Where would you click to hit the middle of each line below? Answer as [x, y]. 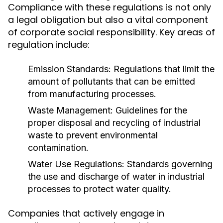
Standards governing [168, 164]
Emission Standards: [69, 69]
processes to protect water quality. [100, 189]
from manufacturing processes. [92, 94]
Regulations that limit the [163, 69]
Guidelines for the [150, 110]
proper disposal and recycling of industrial [114, 123]
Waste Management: [70, 110]
